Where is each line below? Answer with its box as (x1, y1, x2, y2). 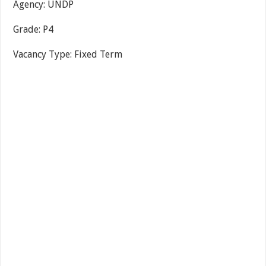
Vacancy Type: (13, 49, 75, 60)
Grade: (13, 24, 43, 35)
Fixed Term (74, 49, 123, 60)
